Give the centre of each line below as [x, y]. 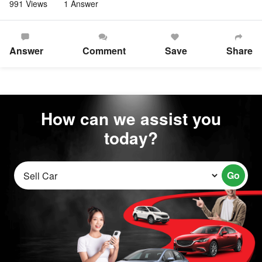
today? [131, 138]
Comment [104, 51]
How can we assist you [131, 119]
